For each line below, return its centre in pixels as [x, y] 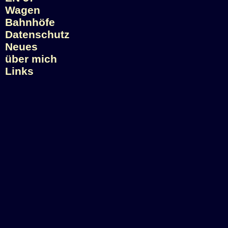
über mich [31, 59]
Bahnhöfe [30, 22]
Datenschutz [37, 34]
